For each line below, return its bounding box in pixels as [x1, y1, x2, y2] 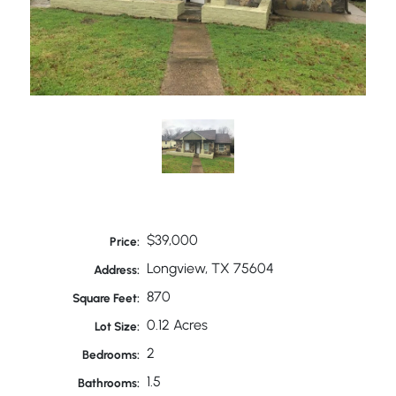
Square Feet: [72, 290, 141, 305]
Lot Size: [95, 318, 141, 333]
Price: [110, 233, 141, 248]
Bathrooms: [78, 375, 141, 390]
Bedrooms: [82, 346, 141, 362]
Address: [94, 262, 141, 277]
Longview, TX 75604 [146, 259, 274, 277]
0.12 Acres [146, 316, 208, 333]
